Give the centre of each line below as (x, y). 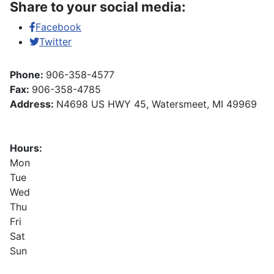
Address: (33, 104)
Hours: (26, 148)
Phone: (28, 75)
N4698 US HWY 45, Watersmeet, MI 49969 (157, 104)
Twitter (55, 42)
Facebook (58, 27)
